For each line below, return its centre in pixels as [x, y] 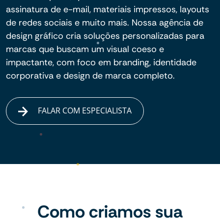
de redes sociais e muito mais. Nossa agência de [105, 23]
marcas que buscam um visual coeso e [85, 49]
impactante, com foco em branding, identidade [101, 62]
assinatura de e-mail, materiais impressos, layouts [108, 9]
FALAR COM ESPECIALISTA [84, 110]
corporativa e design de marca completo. [90, 76]
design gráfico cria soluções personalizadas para [105, 36]
